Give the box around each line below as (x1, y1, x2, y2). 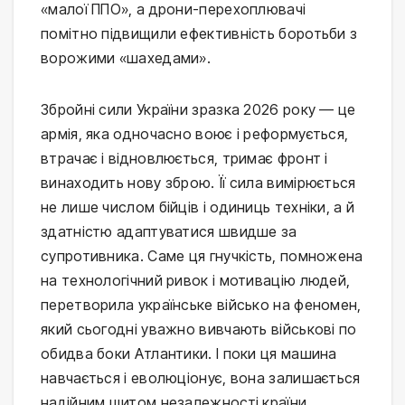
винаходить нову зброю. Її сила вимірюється (41, 173, 356, 192)
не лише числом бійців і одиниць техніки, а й (41, 197, 355, 216)
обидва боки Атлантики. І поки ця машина (41, 344, 337, 363)
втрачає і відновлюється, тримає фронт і (41, 148, 328, 167)
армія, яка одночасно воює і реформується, (41, 124, 349, 143)
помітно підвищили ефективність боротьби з (41, 24, 358, 42)
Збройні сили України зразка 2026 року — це (41, 99, 356, 118)
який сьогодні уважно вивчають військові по (41, 319, 357, 338)
